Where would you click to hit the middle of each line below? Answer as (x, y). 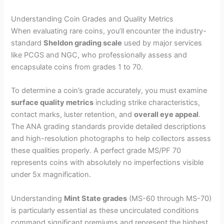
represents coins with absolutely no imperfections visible (107, 163)
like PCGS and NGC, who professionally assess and (99, 55)
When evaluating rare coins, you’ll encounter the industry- (109, 31)
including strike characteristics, (147, 103)
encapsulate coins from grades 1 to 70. (77, 67)
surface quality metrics (52, 103)
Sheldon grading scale (83, 43)
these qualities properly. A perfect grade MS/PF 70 (96, 151)
